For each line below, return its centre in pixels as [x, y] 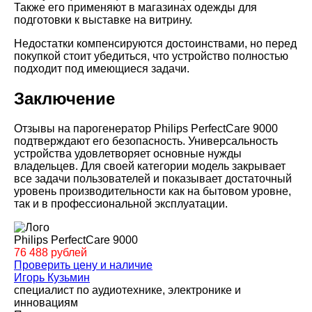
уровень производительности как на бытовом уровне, [153, 192]
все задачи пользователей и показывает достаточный [153, 179]
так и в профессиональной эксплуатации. [122, 204]
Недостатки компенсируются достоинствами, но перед [155, 44]
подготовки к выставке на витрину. [103, 20]
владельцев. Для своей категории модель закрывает [150, 166]
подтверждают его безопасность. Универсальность [146, 141]
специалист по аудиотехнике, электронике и [127, 290]
